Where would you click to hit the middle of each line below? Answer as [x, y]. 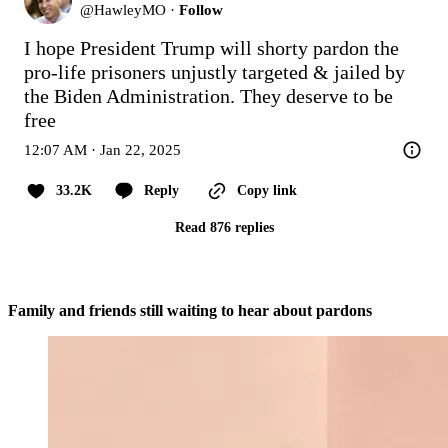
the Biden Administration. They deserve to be [208, 96]
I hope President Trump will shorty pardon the [211, 48]
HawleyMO [130, 10]
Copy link [267, 191]
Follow [201, 10]
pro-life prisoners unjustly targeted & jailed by [214, 72]
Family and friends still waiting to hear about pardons [190, 311]
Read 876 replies [224, 228]
